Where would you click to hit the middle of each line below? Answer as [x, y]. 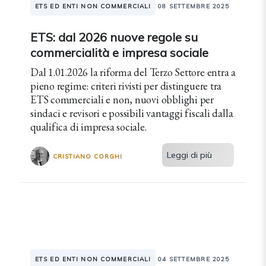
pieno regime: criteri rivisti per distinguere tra [126, 86]
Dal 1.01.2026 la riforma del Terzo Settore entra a [133, 72]
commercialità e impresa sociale [119, 53]
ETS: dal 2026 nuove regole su [114, 37]
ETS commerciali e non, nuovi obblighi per [122, 99]
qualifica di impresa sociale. [88, 127]
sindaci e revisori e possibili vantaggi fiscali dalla [132, 113]
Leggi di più [190, 155]
